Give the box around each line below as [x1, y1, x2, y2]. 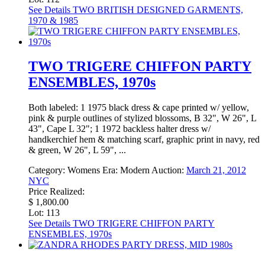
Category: [28, 165, 67, 176]
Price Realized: [28, 186, 85, 197]
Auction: [151, 165, 186, 176]
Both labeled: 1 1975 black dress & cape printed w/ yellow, [28, 102, 249, 113]
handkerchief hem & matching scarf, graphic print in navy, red [28, 134, 260, 145]
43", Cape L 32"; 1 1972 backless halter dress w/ [28, 124, 211, 134]
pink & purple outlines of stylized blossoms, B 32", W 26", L [28, 113, 256, 124]
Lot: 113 [28, 208, 60, 218]
